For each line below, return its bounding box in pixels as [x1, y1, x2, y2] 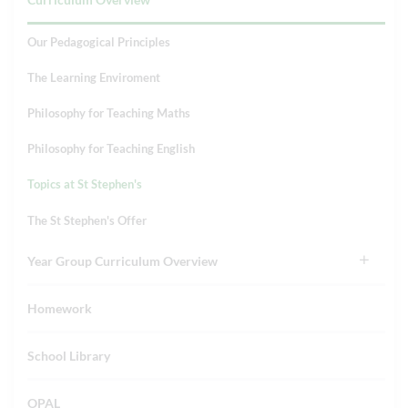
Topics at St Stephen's [27, 177, 142, 191]
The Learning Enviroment [27, 70, 160, 85]
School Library [27, 348, 110, 363]
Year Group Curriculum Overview [27, 253, 218, 269]
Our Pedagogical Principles [27, 35, 170, 49]
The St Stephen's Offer [27, 213, 147, 228]
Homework [27, 301, 92, 316]
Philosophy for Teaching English [27, 141, 195, 156]
